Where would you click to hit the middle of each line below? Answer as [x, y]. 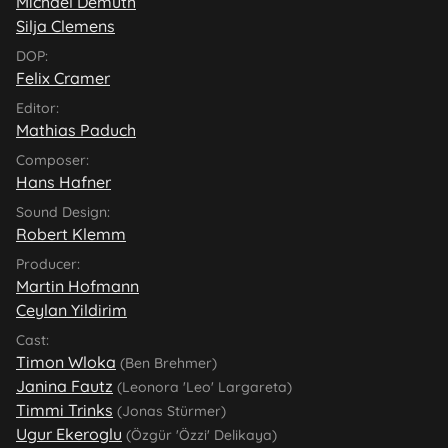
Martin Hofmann [77, 285]
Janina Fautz [64, 385]
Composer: [52, 159]
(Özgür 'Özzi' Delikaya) [199, 434]
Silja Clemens [65, 25]
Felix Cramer [63, 77]
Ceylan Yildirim [71, 309]
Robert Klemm [71, 233]
